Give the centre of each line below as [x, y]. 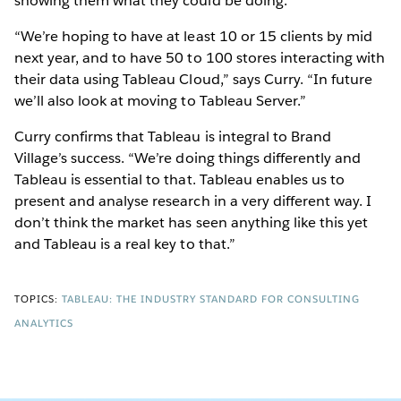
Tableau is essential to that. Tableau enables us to [179, 180]
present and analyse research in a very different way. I [193, 201]
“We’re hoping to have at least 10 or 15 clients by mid [194, 37]
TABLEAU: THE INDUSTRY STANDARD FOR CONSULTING [211, 299]
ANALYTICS [44, 324]
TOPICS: [36, 299]
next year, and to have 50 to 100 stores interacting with [200, 58]
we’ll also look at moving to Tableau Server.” [160, 101]
